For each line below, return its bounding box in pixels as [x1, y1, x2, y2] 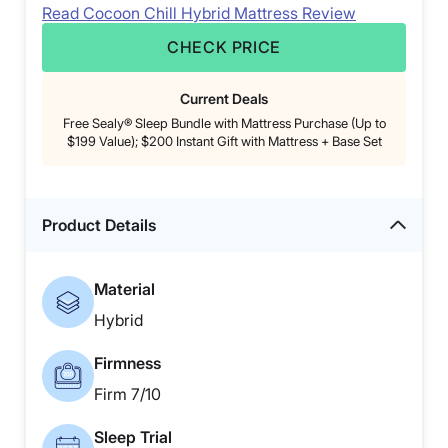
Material [94, 279, 155, 300]
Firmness [94, 353, 161, 374]
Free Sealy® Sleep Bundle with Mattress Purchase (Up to [62, 115, 386, 132]
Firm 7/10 [94, 384, 161, 405]
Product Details [42, 215, 156, 236]
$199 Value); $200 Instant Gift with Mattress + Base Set [66, 133, 382, 150]
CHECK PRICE [166, 37, 282, 58]
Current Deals [180, 90, 268, 108]
